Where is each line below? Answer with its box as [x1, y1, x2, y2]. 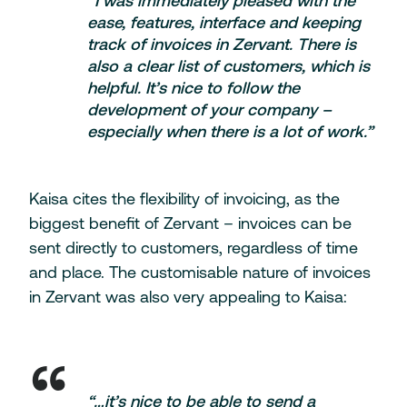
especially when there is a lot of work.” [87, 121, 373, 141]
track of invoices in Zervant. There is [87, 34, 356, 54]
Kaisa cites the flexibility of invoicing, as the [28, 188, 340, 208]
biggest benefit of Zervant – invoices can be [28, 213, 352, 233]
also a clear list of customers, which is [87, 55, 370, 75]
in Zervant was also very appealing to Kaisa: [28, 286, 347, 306]
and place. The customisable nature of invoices [28, 262, 371, 282]
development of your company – [87, 99, 332, 119]
